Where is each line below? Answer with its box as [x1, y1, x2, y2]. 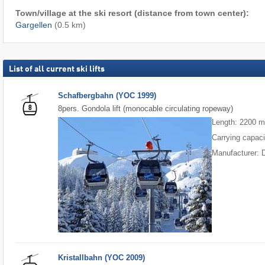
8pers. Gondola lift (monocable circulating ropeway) [58, 104, 234, 114]
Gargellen [15, 20, 52, 30]
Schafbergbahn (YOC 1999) [58, 91, 157, 100]
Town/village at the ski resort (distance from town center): [15, 8, 249, 18]
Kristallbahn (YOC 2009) [58, 253, 146, 263]
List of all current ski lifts [9, 65, 105, 74]
